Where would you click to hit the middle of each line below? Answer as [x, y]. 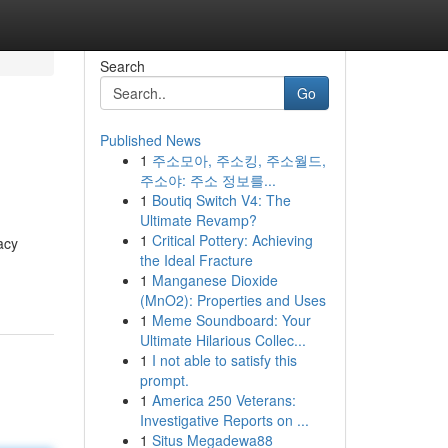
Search [122, 66]
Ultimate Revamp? [198, 220]
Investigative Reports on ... [224, 420]
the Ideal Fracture [196, 260]
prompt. [164, 380]
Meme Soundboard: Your [231, 320]
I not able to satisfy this [224, 360]
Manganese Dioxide [214, 280]
